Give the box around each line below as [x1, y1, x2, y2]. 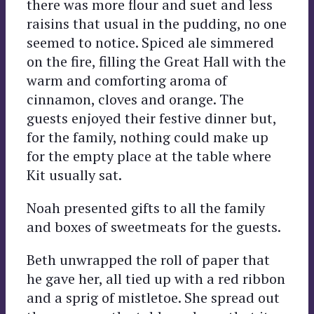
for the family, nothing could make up [27, 127, 268, 146]
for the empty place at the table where [27, 146, 271, 165]
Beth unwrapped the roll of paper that [27, 250, 270, 269]
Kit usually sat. [27, 165, 122, 184]
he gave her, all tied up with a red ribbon [27, 268, 285, 288]
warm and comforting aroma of [27, 70, 227, 90]
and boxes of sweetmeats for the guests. [27, 217, 281, 236]
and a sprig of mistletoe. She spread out [27, 287, 280, 307]
